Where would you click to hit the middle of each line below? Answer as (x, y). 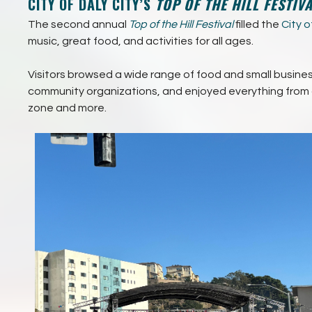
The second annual (78, 24)
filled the (257, 24)
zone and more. (67, 108)
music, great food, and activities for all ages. (142, 41)
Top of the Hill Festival (181, 24)
